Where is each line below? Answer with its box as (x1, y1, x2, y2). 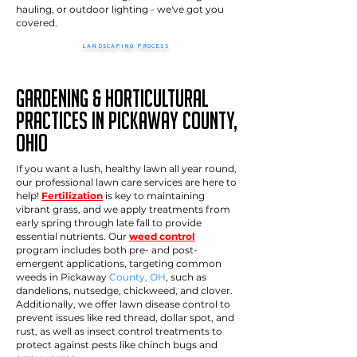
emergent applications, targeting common (16, 257, 222, 269)
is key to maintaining (105, 190, 205, 202)
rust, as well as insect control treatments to (16, 325, 222, 337)
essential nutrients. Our (16, 230, 127, 242)
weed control (129, 230, 195, 242)
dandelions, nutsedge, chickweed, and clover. (16, 284, 233, 296)
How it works (34, 47, 179, 73)
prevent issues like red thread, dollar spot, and (16, 312, 234, 324)
